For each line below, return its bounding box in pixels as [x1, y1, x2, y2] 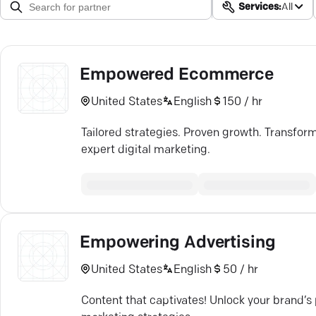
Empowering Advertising [80, 235, 276, 252]
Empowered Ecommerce [80, 67, 274, 84]
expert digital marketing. [81, 145, 210, 156]
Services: [238, 2, 281, 13]
